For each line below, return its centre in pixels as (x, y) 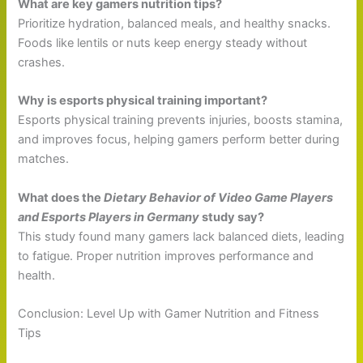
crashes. (42, 62)
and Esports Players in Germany (109, 217)
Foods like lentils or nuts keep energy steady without (163, 43)
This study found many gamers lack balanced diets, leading (181, 236)
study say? (232, 217)
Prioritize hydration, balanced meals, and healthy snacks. (175, 23)
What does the (61, 197)
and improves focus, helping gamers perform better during (179, 140)
